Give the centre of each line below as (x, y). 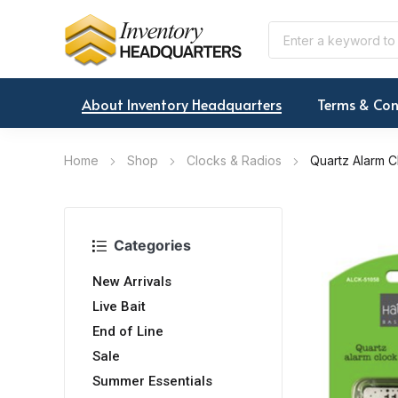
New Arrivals (132, 282)
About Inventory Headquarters (182, 104)
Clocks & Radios (234, 161)
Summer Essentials (152, 382)
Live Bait (119, 307)
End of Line (128, 332)
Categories (152, 246)
